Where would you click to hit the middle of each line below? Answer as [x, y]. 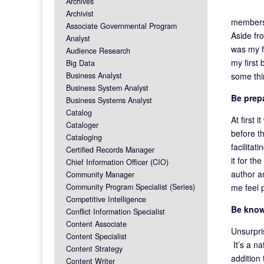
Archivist [80, 13]
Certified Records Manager [110, 149]
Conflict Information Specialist [115, 211]
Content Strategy [94, 248]
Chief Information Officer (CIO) [117, 162]
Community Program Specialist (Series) [131, 187]
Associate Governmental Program [121, 26]
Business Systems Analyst [109, 100]
